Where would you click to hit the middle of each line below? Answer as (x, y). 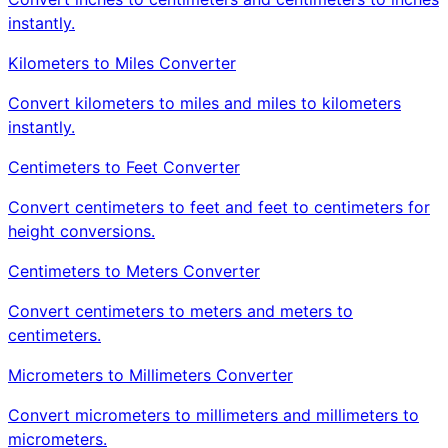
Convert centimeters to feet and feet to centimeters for (219, 206)
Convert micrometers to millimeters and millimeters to (213, 414)
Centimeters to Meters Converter (134, 270)
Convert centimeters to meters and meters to (180, 310)
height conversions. (81, 230)
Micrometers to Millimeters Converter (150, 374)
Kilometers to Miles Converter (122, 62)
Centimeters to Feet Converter (124, 166)
